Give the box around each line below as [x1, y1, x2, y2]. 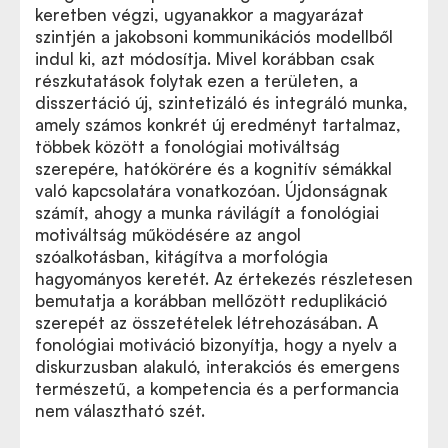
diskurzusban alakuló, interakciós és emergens [35, 355, 400, 377]
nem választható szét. [35, 399, 205, 421]
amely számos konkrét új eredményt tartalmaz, [35, 113, 401, 135]
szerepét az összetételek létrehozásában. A [35, 311, 378, 333]
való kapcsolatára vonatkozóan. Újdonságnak [35, 179, 387, 201]
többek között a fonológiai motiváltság [35, 135, 340, 157]
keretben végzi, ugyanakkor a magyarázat [35, 3, 364, 25]
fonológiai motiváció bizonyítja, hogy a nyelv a [35, 333, 397, 355]
